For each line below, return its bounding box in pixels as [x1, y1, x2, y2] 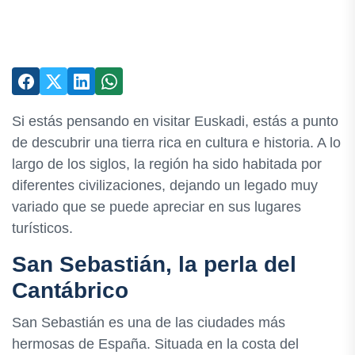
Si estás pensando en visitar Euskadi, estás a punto [12, 113, 338, 129]
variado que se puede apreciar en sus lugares [12, 199, 301, 215]
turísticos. [12, 220, 73, 236]
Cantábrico [12, 278, 128, 303]
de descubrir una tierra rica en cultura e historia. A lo [12, 135, 341, 151]
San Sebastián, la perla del [12, 252, 296, 277]
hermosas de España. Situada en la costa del [12, 336, 299, 353]
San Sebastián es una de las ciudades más [12, 315, 285, 331]
